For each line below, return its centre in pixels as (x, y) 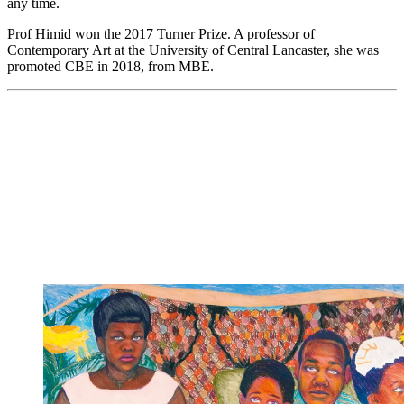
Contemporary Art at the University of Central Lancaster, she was (193, 50)
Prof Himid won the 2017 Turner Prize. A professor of (161, 33)
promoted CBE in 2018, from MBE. (110, 66)
